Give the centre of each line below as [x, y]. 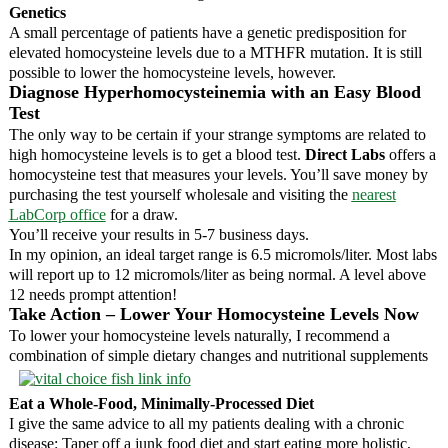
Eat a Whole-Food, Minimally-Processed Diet [161, 403]
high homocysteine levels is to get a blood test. [156, 154]
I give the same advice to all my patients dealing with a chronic [206, 423]
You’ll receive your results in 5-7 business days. [158, 234]
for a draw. [141, 214]
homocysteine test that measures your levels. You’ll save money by [218, 174]
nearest [373, 194]
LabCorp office [57, 214]
